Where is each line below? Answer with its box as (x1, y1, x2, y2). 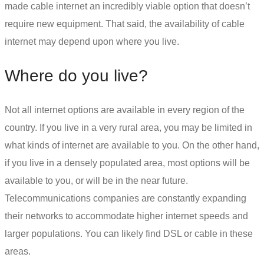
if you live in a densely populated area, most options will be (5, 157, 250, 168)
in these (217, 228, 253, 239)
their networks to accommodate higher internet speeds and (5, 210, 248, 221)
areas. (5, 246, 31, 256)
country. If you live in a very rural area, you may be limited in (5, 122, 252, 133)
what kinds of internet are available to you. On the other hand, (5, 140, 259, 150)
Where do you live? (5, 66, 148, 85)
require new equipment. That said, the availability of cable (5, 18, 245, 29)
